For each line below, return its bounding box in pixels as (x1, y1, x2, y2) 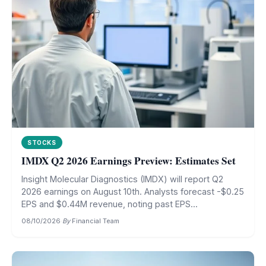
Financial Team (72, 217, 119, 225)
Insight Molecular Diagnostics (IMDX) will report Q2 (21, 174, 223, 184)
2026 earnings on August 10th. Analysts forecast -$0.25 (21, 186, 244, 197)
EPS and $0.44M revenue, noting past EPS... (21, 199, 198, 209)
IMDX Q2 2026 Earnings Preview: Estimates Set (21, 153, 236, 168)
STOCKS (27, 139, 56, 146)
